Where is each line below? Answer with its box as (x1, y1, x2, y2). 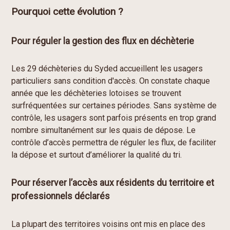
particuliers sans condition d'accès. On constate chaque (11, 76, 210, 86)
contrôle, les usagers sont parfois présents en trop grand (11, 113, 217, 123)
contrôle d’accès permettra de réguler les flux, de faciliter (11, 138, 217, 148)
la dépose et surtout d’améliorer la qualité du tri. (11, 150, 182, 160)
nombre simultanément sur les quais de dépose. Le (11, 125, 196, 136)
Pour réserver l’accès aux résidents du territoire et (11, 178, 215, 188)
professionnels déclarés (11, 191, 110, 202)
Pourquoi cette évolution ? (11, 6, 123, 18)
